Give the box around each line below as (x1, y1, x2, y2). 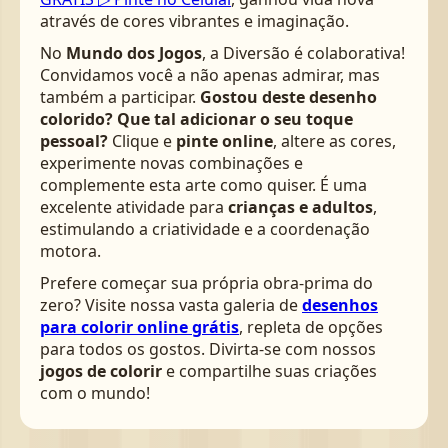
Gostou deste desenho (200, 86, 377, 109)
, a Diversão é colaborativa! (202, 42, 405, 65)
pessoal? (40, 130, 108, 153)
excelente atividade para (40, 196, 228, 219)
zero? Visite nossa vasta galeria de (40, 294, 302, 317)
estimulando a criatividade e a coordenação (40, 218, 370, 241)
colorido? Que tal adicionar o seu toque (40, 108, 353, 131)
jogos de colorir (40, 360, 162, 383)
